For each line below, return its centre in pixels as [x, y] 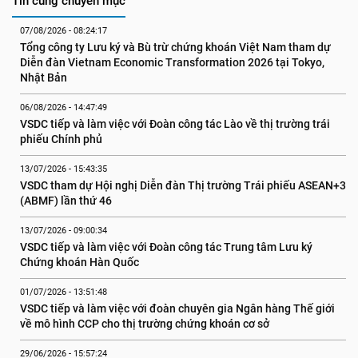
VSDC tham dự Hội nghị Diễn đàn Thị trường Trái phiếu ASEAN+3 [183, 185]
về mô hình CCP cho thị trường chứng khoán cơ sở [145, 324]
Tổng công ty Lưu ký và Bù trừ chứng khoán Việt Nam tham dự [175, 47]
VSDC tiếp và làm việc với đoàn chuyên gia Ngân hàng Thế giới [177, 308]
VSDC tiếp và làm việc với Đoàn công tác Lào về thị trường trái [175, 124]
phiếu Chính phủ [61, 139]
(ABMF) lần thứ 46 [66, 201]
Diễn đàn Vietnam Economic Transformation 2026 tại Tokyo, [172, 62]
